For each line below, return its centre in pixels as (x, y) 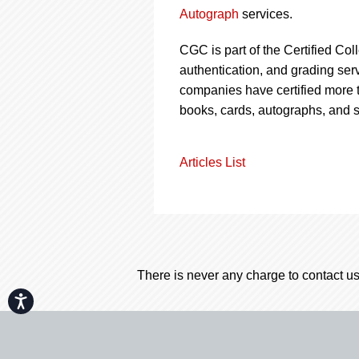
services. (266, 14)
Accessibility (55, 298)
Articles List (212, 162)
